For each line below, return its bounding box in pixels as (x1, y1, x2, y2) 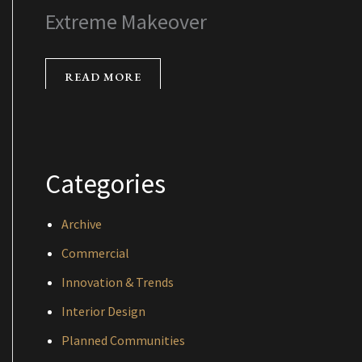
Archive (61, 215, 102, 232)
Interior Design (61, 302, 145, 319)
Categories (45, 166, 166, 200)
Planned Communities (61, 331, 185, 348)
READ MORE (65, 69, 141, 84)
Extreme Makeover (45, 7, 207, 35)
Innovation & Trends (61, 273, 174, 290)
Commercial (61, 244, 129, 261)
